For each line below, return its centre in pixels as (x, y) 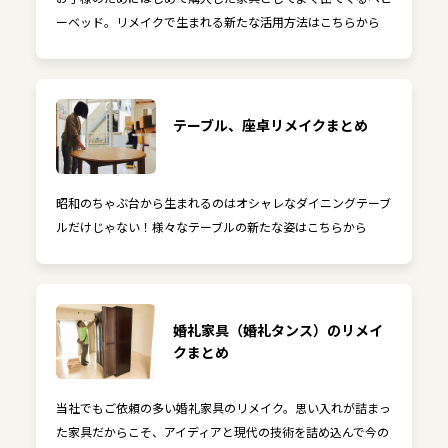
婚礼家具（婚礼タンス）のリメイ (277, 329)
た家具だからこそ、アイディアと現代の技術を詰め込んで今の (222, 431)
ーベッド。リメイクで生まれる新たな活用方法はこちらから (217, 21)
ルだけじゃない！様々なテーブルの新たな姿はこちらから (211, 226)
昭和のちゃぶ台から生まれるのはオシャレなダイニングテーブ (223, 202)
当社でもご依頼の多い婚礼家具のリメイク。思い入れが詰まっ (223, 407)
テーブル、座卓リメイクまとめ (270, 124)
